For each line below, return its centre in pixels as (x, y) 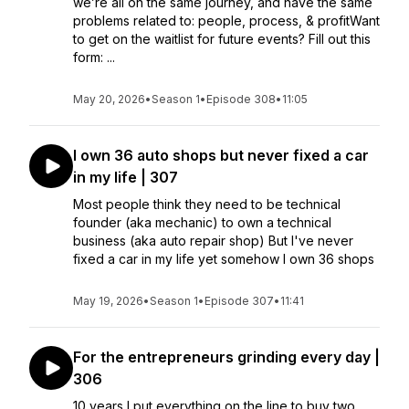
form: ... (94, 57)
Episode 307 (239, 301)
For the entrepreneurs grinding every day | (226, 357)
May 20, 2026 (109, 99)
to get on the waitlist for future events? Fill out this (222, 39)
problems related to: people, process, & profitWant (226, 21)
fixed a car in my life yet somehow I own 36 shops (224, 259)
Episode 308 (241, 99)
